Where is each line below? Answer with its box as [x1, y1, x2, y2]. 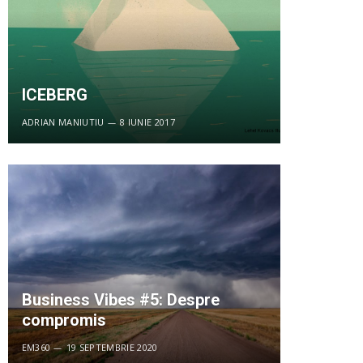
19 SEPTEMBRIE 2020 [66, 341, 158, 354]
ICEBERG [21, 85, 88, 105]
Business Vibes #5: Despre [21, 290, 220, 310]
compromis [21, 310, 106, 331]
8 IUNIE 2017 [120, 116, 175, 129]
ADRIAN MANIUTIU [21, 116, 105, 129]
